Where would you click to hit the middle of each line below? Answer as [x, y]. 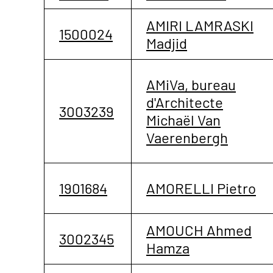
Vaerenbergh [187, 137]
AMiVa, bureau [191, 84]
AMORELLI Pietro [201, 188]
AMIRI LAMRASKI [200, 25]
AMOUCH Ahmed [199, 230]
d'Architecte [185, 102]
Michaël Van [183, 119]
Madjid [167, 43]
